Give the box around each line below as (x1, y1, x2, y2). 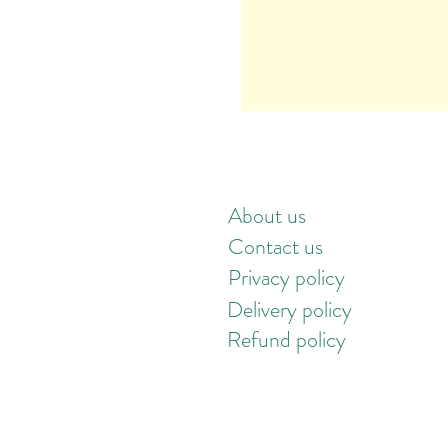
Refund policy (227, 324, 346, 355)
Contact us (228, 231, 323, 262)
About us (228, 200, 306, 231)
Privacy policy (228, 262, 345, 293)
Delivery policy (227, 294, 352, 325)
